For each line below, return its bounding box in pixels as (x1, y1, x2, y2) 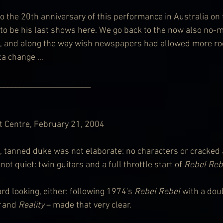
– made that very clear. (44, 200, 131, 211)
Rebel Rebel (134, 187, 180, 198)
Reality (18, 200, 44, 211)
